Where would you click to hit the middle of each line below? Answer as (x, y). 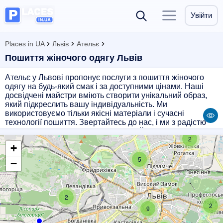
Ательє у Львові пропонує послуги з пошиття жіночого (105, 77)
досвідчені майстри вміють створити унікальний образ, (106, 95)
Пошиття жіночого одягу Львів (74, 58)
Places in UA (25, 44)
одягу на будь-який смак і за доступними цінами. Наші (104, 86)
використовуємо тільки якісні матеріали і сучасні (95, 113)
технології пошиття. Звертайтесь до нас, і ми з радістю (106, 122)
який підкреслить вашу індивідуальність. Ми (86, 104)
